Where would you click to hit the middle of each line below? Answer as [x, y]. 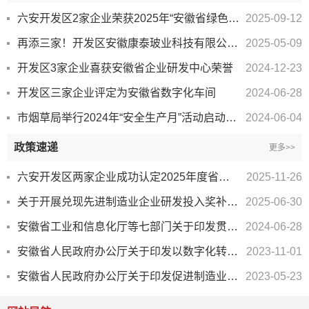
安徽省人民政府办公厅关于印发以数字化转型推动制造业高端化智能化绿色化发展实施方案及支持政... [232, 252]
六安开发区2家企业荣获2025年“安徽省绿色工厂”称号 [234, 19]
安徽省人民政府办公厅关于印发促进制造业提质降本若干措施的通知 [232, 277]
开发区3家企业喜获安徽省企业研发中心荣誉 [125, 68]
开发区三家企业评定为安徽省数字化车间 [117, 93]
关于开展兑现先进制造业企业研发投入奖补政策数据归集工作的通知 [232, 202]
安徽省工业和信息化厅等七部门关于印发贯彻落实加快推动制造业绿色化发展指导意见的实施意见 [232, 227]
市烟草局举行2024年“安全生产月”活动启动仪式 [231, 118]
